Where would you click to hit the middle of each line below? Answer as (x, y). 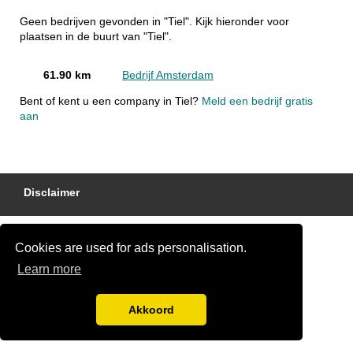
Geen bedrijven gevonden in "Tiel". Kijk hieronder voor (154, 22)
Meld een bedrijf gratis (257, 101)
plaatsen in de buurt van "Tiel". (96, 37)
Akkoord (151, 310)
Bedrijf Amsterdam (168, 76)
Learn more (50, 269)
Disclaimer (52, 193)
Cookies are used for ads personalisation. (131, 247)
